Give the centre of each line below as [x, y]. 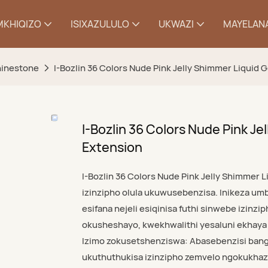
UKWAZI [176, 24]
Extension [112, 147]
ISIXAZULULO [100, 24]
